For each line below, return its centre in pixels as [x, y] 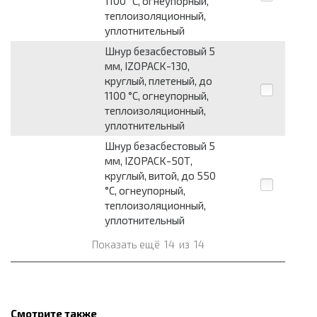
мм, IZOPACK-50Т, [149, 161]
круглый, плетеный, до [158, 81]
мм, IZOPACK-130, [147, 66]
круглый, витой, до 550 [160, 176]
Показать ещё [127, 244]
